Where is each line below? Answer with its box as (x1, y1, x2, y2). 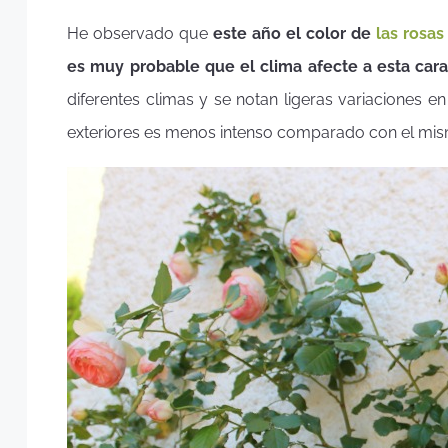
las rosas (376, 24, 445, 44)
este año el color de (213, 24, 377, 44)
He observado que (67, 24, 214, 44)
